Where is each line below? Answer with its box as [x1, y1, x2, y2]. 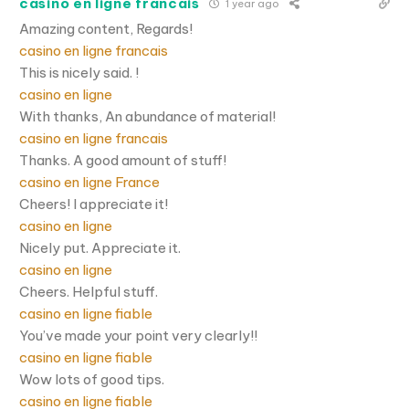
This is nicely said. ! [19, 63, 139, 81]
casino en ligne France [19, 173, 160, 191]
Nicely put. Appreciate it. [19, 238, 181, 257]
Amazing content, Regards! [19, 19, 193, 37]
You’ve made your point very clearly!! [19, 326, 257, 344]
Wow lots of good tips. [19, 370, 164, 388]
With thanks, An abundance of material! [19, 107, 276, 125]
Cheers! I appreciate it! [19, 194, 168, 213]
